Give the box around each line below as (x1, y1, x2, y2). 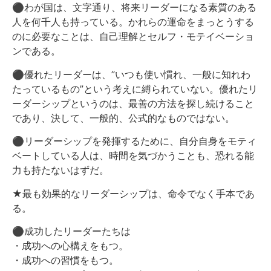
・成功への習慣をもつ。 (12, 253, 119, 266)
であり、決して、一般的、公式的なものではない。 (12, 111, 235, 124)
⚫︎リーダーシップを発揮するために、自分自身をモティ (12, 135, 256, 148)
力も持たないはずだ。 (12, 164, 109, 177)
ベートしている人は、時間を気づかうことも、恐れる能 (12, 149, 254, 162)
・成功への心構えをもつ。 (12, 239, 128, 252)
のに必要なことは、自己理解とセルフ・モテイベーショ (12, 30, 254, 43)
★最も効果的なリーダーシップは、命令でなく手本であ (12, 187, 255, 200)
